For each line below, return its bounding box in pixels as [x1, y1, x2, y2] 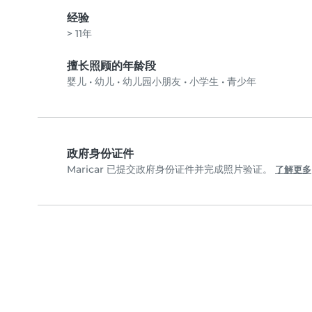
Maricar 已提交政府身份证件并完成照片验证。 [67, 163, 275, 175]
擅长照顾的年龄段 [67, 59, 156, 72]
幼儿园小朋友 [123, 75, 181, 88]
